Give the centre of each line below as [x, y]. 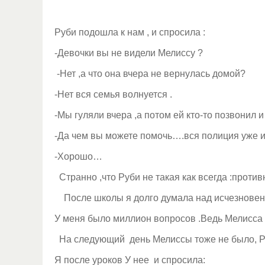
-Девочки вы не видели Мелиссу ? [129, 53]
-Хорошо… [78, 156]
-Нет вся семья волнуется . [113, 94]
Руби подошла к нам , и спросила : [130, 32]
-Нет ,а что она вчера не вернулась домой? [150, 74]
